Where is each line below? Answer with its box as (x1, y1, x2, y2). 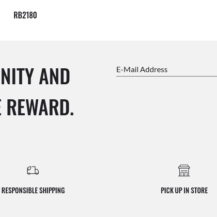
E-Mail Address (121, 64, 168, 74)
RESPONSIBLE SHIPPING (1, 185, 65, 196)
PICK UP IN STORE (160, 185, 208, 196)
